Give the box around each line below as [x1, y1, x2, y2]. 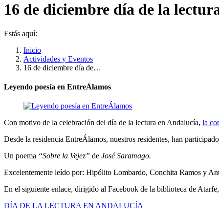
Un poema [4, 152, 38, 160]
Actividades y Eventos [23, 54, 93, 63]
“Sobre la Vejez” [38, 152, 90, 160]
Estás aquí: [4, 29, 37, 38]
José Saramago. [101, 152, 151, 160]
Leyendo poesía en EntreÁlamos [4, 83, 111, 91]
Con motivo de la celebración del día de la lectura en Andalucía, [4, 118, 202, 127]
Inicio [23, 45, 41, 54]
